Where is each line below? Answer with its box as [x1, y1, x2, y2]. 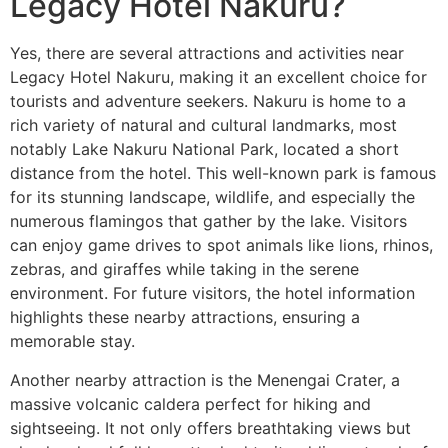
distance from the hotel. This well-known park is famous [10, 163, 436, 184]
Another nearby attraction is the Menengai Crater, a [10, 369, 400, 390]
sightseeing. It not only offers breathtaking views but [10, 417, 411, 438]
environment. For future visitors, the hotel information [10, 283, 415, 304]
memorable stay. [10, 331, 135, 352]
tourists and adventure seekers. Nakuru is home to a [10, 91, 406, 112]
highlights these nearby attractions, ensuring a [10, 307, 360, 328]
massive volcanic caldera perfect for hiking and [10, 393, 371, 414]
